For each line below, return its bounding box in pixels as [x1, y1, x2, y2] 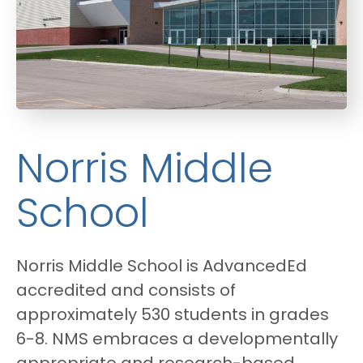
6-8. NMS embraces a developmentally [16, 331, 338, 348]
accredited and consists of [16, 283, 236, 300]
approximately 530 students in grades [16, 307, 329, 324]
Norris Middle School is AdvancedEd [16, 258, 307, 275]
